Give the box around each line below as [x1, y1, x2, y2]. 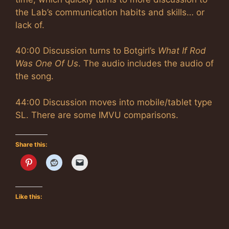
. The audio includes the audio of [78, 58, 214, 68]
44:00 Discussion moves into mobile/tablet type [15, 97, 212, 107]
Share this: [15, 141, 48, 148]
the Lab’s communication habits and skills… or [15, 7, 204, 17]
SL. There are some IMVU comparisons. [15, 109, 178, 120]
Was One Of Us [15, 58, 78, 68]
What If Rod [158, 45, 206, 56]
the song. [15, 71, 54, 81]
